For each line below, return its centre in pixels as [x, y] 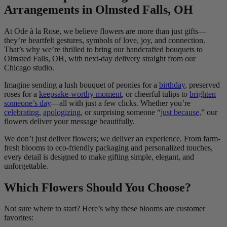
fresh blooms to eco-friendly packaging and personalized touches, [108, 147]
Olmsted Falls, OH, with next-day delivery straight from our [100, 58]
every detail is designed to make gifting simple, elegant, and [99, 157]
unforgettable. [26, 166]
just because [180, 112]
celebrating [22, 112]
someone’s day [28, 103]
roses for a [22, 94]
